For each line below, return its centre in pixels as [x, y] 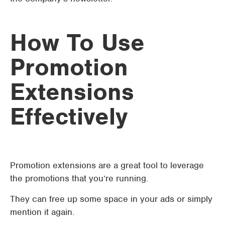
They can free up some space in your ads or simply [111, 199]
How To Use [77, 42]
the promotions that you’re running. [79, 178]
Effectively [69, 116]
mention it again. [42, 212]
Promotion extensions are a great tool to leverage [107, 165]
